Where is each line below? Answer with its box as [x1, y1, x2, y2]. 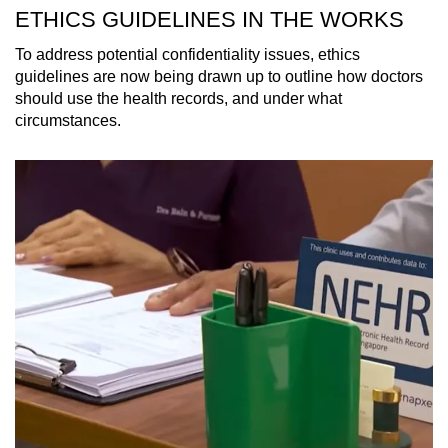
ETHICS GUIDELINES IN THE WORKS [15, 7, 404, 33]
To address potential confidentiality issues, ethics [15, 46, 360, 64]
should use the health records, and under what [15, 90, 342, 108]
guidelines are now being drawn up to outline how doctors [15, 68, 423, 86]
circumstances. [15, 112, 121, 130]
